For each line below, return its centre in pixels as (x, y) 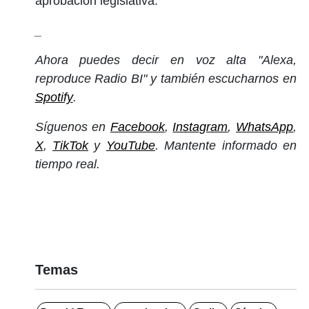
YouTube (130, 145)
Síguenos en (72, 127)
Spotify (54, 97)
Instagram (200, 127)
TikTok (71, 145)
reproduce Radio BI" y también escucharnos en (166, 78)
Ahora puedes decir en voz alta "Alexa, (166, 60)
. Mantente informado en (226, 145)
